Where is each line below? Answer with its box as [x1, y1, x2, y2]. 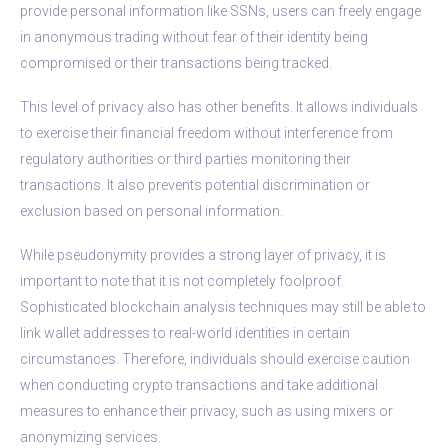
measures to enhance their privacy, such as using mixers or [20, 402, 393, 419]
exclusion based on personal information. [20, 202, 283, 219]
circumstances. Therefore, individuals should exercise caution [20, 350, 410, 367]
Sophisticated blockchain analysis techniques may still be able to [20, 298, 426, 315]
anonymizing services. [20, 428, 161, 445]
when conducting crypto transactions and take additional [20, 376, 378, 393]
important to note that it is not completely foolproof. [20, 272, 344, 289]
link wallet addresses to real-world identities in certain [20, 324, 350, 341]
